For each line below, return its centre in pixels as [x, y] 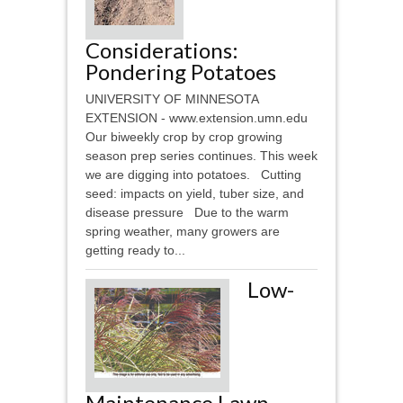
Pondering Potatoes [181, 72]
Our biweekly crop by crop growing [184, 137]
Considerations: [162, 50]
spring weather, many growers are [183, 232]
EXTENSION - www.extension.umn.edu [200, 118]
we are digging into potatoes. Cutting [193, 175]
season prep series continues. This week [201, 156]
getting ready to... [135, 251]
